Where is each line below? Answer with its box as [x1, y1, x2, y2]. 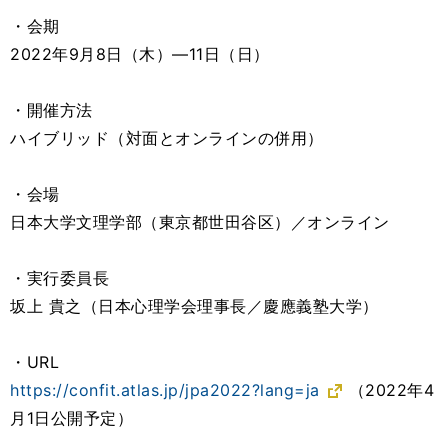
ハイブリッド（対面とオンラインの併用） [10, 128, 324, 149]
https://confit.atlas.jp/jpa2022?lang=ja [10, 380, 320, 401]
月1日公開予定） [10, 408, 133, 429]
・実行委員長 [10, 268, 109, 289]
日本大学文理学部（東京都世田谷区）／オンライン [10, 212, 390, 233]
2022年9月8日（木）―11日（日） [10, 44, 270, 65]
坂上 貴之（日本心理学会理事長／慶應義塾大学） [10, 296, 379, 317]
